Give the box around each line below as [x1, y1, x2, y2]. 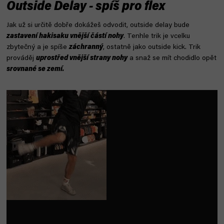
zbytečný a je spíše [6, 43, 69, 51]
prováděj [6, 54, 36, 62]
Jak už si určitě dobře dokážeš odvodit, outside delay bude [6, 21, 189, 29]
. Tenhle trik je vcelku [123, 32, 190, 40]
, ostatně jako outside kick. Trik [103, 43, 200, 51]
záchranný [69, 43, 103, 51]
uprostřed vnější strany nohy [36, 54, 127, 62]
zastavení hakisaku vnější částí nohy [6, 32, 123, 40]
